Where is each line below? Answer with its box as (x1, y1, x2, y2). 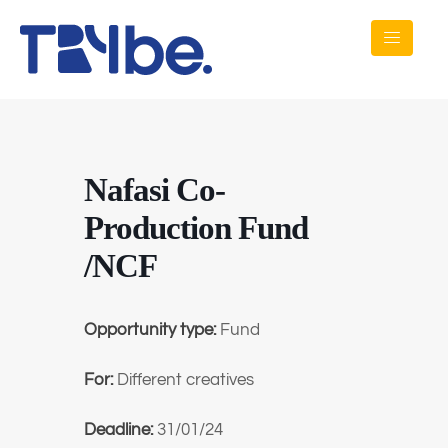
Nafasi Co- (84, 172, 225, 208)
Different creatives (117, 371, 254, 389)
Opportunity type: (84, 321, 220, 339)
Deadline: (84, 421, 157, 439)
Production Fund (84, 210, 308, 246)
